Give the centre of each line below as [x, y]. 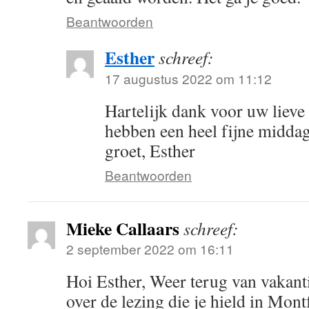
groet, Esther [150, 150]
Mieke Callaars [123, 228]
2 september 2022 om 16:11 [150, 249]
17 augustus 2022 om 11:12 [188, 78]
